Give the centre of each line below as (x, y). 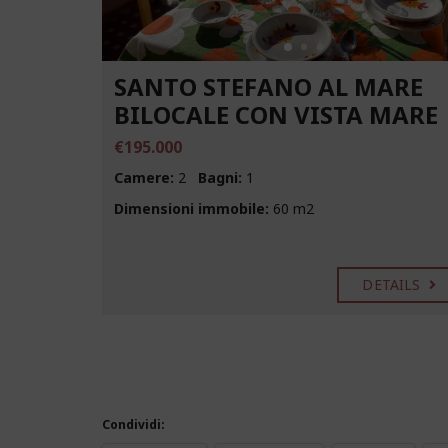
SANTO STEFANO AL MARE (268, 86)
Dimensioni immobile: (191, 208)
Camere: (144, 177)
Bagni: (220, 177)
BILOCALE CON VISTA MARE (276, 114)
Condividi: (133, 424)
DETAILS (393, 284)
